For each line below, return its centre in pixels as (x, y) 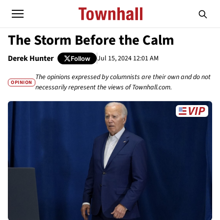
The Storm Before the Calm (91, 40)
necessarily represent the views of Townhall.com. (104, 87)
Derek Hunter (31, 58)
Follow (81, 58)
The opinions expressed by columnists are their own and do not (123, 77)
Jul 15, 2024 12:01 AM (128, 58)
